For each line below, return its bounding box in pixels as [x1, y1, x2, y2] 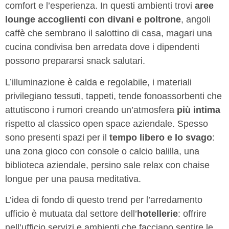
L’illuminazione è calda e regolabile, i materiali [5, 77, 192, 87]
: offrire [178, 209, 207, 219]
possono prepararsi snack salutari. [5, 56, 145, 66]
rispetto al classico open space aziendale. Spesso [5, 118, 208, 129]
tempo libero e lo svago [109, 132, 212, 143]
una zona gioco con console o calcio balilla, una [5, 146, 199, 156]
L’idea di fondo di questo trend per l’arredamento [5, 195, 202, 205]
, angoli [181, 14, 211, 25]
